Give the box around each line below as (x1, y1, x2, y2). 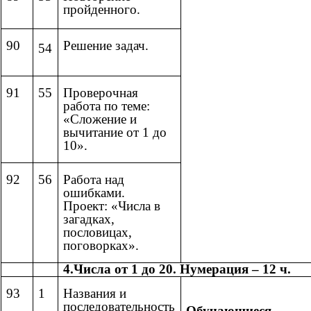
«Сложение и (63, 112, 137, 127)
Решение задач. (63, 38, 149, 53)
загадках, (63, 212, 115, 227)
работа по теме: (63, 99, 150, 114)
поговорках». (63, 238, 139, 253)
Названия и (63, 286, 126, 301)
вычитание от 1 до (63, 125, 167, 140)
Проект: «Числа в (63, 199, 160, 214)
